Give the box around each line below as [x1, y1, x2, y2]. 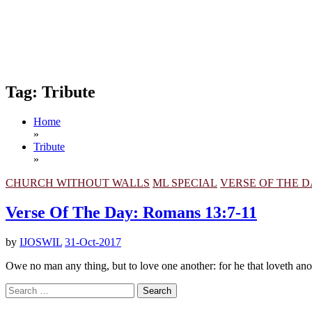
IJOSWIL [19, 235, 62, 248]
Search [5, 282, 35, 295]
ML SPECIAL [153, 176, 217, 189]
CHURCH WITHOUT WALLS [6, 176, 150, 189]
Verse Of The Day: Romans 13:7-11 [6, 203, 257, 221]
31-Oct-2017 [65, 235, 121, 248]
